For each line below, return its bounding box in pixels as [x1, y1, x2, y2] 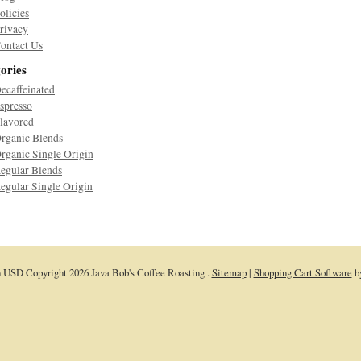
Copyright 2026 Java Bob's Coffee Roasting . [23, 265, 212, 280]
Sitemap [211, 265, 247, 280]
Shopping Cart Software [253, 265, 352, 280]
